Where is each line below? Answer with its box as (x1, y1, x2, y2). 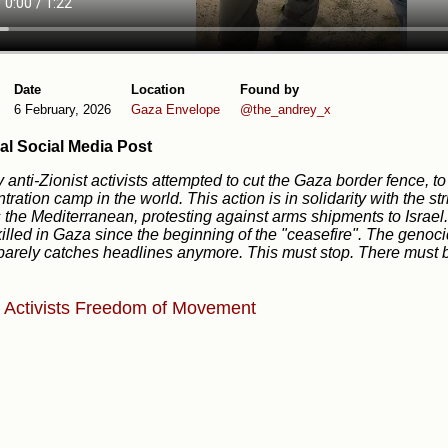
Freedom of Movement (75, 298, 256, 319)
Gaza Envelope (131, 101, 220, 117)
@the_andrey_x (240, 101, 331, 117)
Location (131, 81, 185, 97)
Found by (240, 81, 299, 97)
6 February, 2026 (14, 101, 111, 117)
